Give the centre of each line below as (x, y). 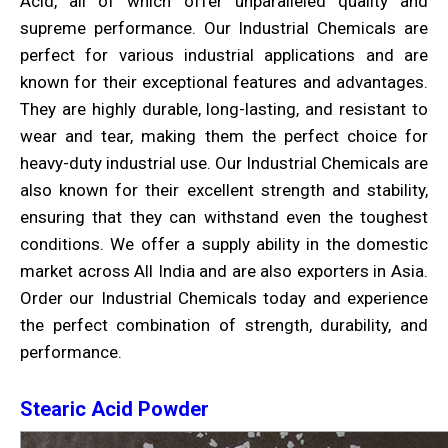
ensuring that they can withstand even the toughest (224, 217)
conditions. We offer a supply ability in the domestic (224, 244)
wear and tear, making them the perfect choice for (224, 136)
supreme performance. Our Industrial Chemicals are (224, 28)
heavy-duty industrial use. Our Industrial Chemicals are (224, 163)
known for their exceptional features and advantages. (224, 82)
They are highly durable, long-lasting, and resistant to (224, 109)
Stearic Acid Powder (114, 409)
